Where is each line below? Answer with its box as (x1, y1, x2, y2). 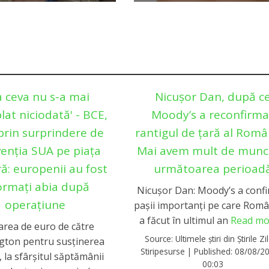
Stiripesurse (141, 246, 186, 258)
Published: (194, 246, 235, 258)
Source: (145, 233, 176, 245)
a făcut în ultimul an (139, 214, 231, 228)
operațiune (4, 196, 65, 213)
